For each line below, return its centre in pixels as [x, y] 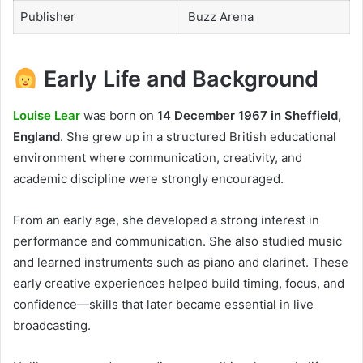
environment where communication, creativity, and [158, 157]
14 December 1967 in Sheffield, [249, 115]
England [36, 136]
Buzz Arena [220, 16]
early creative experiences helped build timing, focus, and [179, 283]
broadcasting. [52, 325]
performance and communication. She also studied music [177, 241]
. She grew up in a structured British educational [198, 136]
